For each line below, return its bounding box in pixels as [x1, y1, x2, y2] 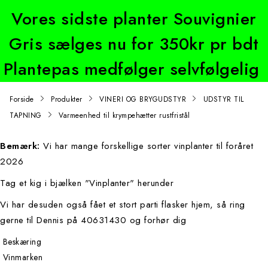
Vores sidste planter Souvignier [11, 6, 257, 31]
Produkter [51, 93, 83, 105]
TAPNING [10, 109, 42, 121]
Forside [10, 93, 34, 105]
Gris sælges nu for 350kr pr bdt [9, 31, 259, 56]
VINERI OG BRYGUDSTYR [99, 93, 186, 105]
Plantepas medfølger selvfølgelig [3, 56, 265, 81]
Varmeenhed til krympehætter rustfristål [59, 109, 190, 121]
